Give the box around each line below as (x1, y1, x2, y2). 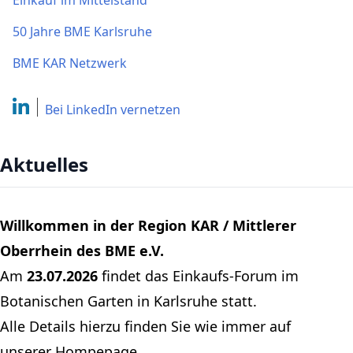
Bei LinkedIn (45, 100, 118, 118)
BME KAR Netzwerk (13, 54, 127, 72)
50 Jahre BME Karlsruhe (13, 23, 152, 41)
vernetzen (121, 100, 181, 118)
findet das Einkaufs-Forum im (98, 266, 299, 285)
